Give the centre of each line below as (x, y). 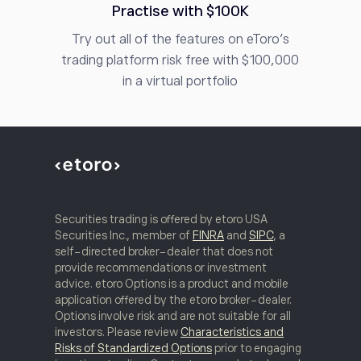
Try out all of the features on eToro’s (180, 39)
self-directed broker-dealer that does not (164, 251)
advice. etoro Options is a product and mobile (172, 283)
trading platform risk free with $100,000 (180, 60)
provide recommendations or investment (161, 267)
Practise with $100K (180, 11)
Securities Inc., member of (124, 235)
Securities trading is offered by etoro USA (161, 219)
